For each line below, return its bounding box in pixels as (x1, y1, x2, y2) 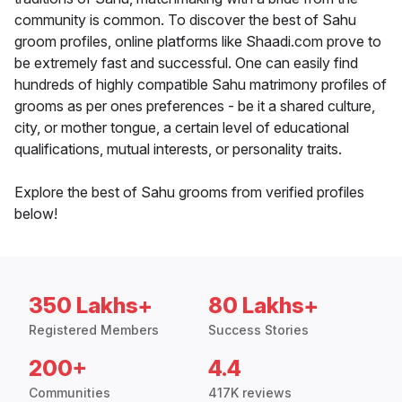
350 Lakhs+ (29, 293, 153, 319)
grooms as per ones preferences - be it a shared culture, (14, 97, 375, 116)
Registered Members (29, 322, 159, 338)
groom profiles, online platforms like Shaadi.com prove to (14, 32, 381, 51)
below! (14, 205, 57, 223)
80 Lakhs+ (208, 293, 319, 319)
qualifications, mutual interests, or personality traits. (14, 140, 342, 159)
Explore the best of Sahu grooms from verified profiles (14, 183, 364, 202)
